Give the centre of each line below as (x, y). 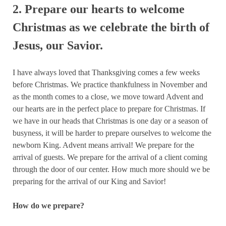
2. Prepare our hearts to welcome (99, 9)
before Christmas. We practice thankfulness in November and (110, 85)
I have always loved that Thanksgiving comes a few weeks (106, 73)
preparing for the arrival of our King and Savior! (89, 182)
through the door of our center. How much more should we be (111, 169)
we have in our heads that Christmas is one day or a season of (110, 121)
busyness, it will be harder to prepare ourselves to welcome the (112, 133)
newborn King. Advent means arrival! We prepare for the (103, 145)
